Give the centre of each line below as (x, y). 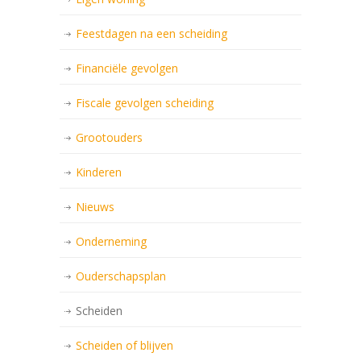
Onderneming (111, 242)
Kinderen (99, 172)
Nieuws (95, 207)
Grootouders (109, 138)
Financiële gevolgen (127, 68)
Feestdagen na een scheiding (151, 34)
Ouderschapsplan (121, 276)
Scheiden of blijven (124, 346)
